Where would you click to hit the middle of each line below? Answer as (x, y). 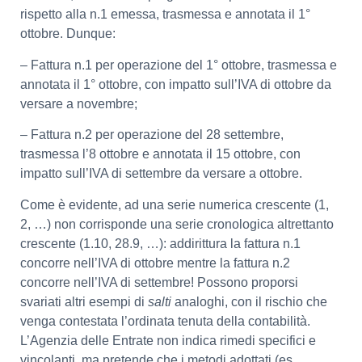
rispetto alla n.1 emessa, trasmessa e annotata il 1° (165, 15)
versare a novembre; (79, 103)
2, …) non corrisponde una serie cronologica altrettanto (177, 224)
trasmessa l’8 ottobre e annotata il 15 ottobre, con (160, 154)
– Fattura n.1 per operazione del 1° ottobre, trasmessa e (179, 65)
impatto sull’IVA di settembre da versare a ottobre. (161, 174)
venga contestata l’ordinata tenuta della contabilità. (165, 321)
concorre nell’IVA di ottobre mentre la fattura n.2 (155, 263)
